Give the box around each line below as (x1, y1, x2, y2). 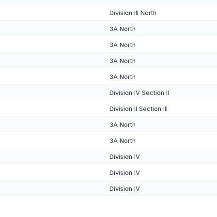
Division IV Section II (109, 89, 169, 96)
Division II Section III (109, 105, 168, 112)
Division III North (109, 9, 156, 16)
